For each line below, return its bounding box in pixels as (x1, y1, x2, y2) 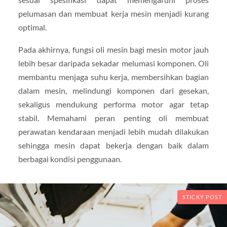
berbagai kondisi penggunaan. (18, 154, 122, 164)
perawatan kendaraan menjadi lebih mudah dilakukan (18, 126, 209, 136)
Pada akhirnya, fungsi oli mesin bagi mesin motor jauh (18, 44, 209, 54)
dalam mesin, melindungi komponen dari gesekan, (18, 85, 209, 95)
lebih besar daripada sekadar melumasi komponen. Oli (18, 58, 209, 68)
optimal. (18, 22, 47, 32)
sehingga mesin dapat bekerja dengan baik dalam (18, 140, 209, 150)
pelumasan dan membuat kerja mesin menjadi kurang (18, 9, 209, 19)
